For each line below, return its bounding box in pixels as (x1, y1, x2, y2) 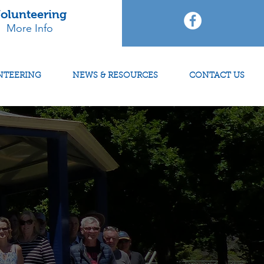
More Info (6, 22, 53, 35)
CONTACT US (189, 72, 245, 80)
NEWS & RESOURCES (72, 72, 158, 80)
